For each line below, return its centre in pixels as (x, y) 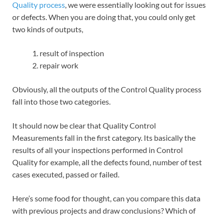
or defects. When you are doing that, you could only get (104, 17)
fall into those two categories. (61, 102)
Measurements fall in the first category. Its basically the (104, 138)
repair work (59, 66)
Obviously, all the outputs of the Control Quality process (107, 89)
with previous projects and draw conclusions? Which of (104, 211)
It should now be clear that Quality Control (84, 126)
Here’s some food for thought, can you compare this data (106, 198)
